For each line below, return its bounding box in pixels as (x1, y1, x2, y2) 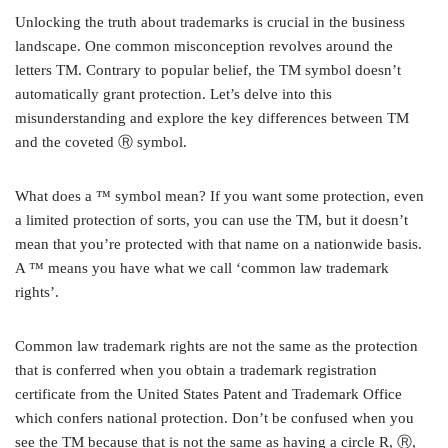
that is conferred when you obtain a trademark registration (15, 362, 377, 379)
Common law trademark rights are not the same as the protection (15, 338, 418, 355)
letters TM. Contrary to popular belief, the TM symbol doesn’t (15, 62, 401, 79)
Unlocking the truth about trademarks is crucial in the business (15, 14, 405, 31)
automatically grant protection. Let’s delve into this (15, 86, 332, 103)
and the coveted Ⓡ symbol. (15, 134, 187, 151)
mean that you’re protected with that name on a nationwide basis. (15, 236, 422, 253)
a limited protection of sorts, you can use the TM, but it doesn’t (15, 212, 408, 229)
